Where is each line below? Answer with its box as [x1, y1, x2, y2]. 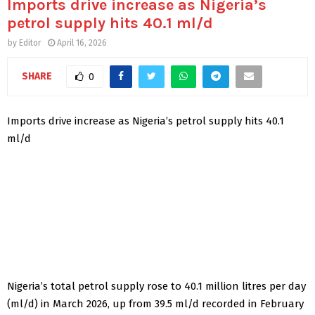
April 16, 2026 [57, 38, 107, 49]
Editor [19, 38, 41, 49]
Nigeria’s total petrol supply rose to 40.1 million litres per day [7, 279, 306, 292]
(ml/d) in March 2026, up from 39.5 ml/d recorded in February [7, 297, 304, 310]
